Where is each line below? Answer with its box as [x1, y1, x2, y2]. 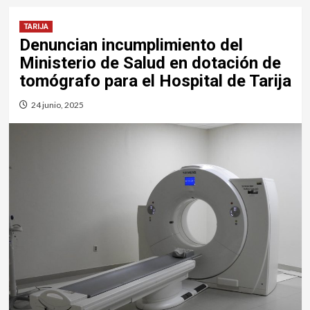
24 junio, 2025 [30, 99, 84, 110]
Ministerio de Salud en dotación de [19, 53, 281, 73]
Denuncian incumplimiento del [19, 35, 243, 55]
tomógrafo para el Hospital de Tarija [19, 71, 291, 91]
